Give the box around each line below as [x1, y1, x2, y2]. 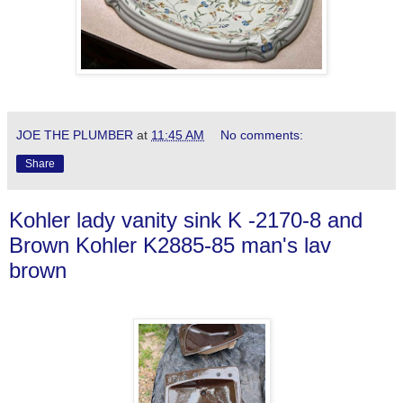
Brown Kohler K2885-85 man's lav [9, 232, 331, 257]
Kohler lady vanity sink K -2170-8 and [9, 207, 363, 232]
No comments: [220, 127, 304, 142]
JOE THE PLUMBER [16, 127, 133, 142]
